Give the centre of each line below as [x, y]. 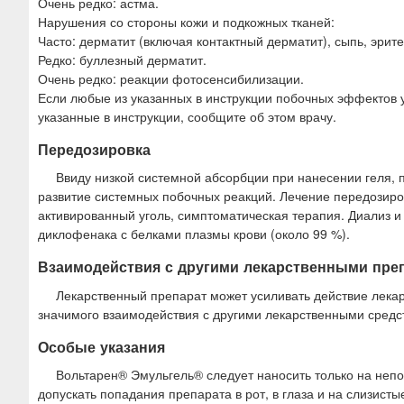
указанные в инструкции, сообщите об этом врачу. [187, 117]
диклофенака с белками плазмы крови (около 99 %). [194, 234]
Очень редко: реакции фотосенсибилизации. [171, 79]
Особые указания [101, 346]
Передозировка [94, 150]
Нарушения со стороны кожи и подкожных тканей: [186, 22]
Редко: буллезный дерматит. [122, 60]
